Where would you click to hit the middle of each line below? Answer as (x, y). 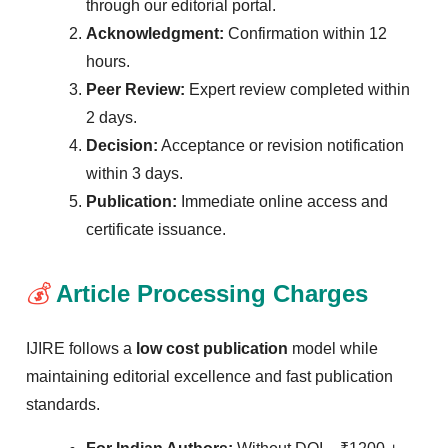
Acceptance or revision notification (281, 145)
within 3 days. (134, 173)
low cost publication (212, 348)
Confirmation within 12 (305, 33)
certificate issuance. (156, 229)
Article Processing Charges (212, 293)
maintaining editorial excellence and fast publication (209, 376)
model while (333, 348)
